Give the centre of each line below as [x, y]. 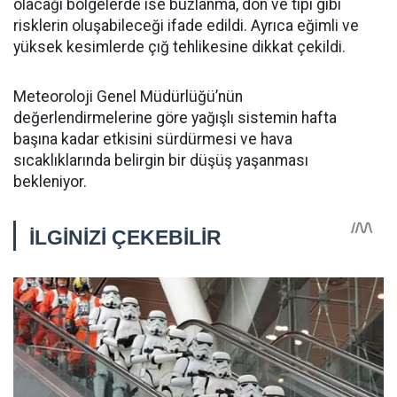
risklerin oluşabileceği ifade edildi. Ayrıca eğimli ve [186, 26]
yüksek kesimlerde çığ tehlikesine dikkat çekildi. [179, 47]
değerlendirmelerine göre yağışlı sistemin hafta [175, 118]
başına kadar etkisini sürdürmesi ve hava [153, 140]
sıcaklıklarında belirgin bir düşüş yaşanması [161, 161]
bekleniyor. [50, 182]
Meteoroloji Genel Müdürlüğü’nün [128, 97]
